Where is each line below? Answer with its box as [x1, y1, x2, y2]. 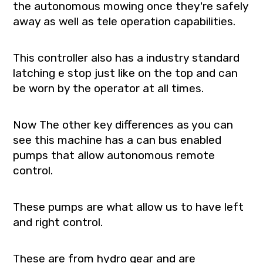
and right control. [13, 215, 103, 229]
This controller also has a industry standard [13, 50, 240, 65]
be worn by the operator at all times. [13, 81, 204, 95]
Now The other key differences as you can [13, 117, 234, 131]
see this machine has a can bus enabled [13, 133, 222, 147]
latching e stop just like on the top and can [13, 66, 238, 80]
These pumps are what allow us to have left [13, 200, 244, 214]
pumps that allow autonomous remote [13, 148, 215, 162]
